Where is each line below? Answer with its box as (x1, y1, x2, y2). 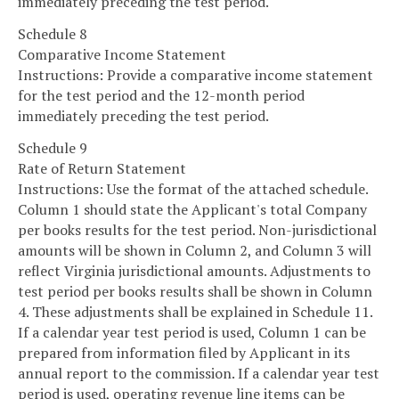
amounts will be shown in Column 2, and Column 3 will (18, 240, 371, 260)
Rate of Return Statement (18, 158, 186, 178)
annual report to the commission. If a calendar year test (18, 362, 379, 383)
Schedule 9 (18, 137, 87, 158)
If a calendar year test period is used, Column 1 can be (18, 322, 366, 342)
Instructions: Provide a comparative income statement (18, 64, 373, 85)
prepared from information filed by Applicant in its (18, 342, 350, 362)
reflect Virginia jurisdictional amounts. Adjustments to (18, 260, 370, 281)
